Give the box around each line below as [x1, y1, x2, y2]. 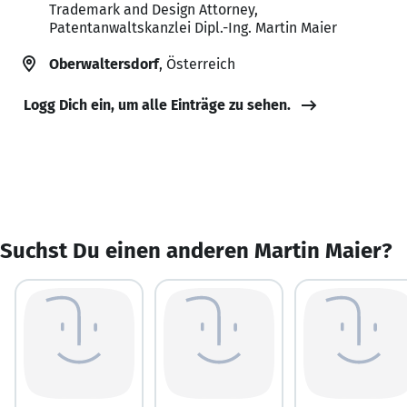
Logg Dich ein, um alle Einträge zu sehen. [24, 95, 291, 114]
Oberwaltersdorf [49, 55, 159, 73]
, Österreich [159, 55, 235, 73]
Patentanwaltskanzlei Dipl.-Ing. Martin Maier [49, 18, 337, 36]
